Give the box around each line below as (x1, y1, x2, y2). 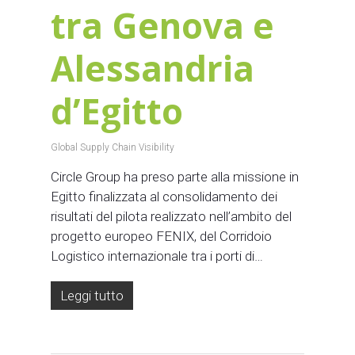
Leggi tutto (60, 287, 124, 303)
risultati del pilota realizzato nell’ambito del (51, 208, 292, 224)
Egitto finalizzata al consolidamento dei (51, 188, 277, 204)
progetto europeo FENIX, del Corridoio (51, 227, 272, 244)
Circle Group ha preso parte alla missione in (51, 168, 299, 185)
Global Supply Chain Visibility (51, 141, 174, 153)
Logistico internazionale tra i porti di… (51, 247, 263, 264)
